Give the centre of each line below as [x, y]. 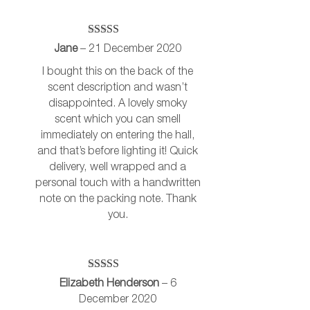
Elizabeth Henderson [110, 284]
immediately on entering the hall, [118, 136]
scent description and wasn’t [118, 88]
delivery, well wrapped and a [118, 168]
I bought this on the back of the [118, 72]
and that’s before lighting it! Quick [118, 152]
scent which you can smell [118, 120]
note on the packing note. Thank [118, 200]
